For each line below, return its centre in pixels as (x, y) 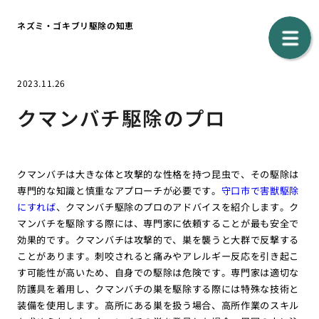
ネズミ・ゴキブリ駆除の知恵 (75, 25)
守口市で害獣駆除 (260, 190)
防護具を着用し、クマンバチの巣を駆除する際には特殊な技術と (158, 288)
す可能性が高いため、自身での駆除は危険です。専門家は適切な (158, 272)
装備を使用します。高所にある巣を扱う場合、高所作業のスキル (158, 305)
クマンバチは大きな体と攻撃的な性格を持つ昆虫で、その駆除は (158, 174)
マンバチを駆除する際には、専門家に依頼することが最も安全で (158, 223)
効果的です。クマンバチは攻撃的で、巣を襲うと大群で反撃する (158, 239)
